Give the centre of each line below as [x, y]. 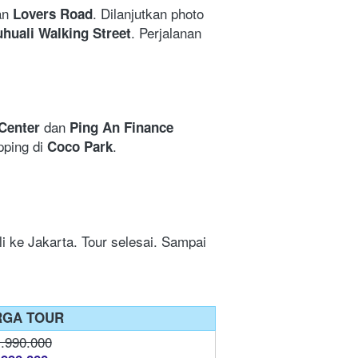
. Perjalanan [166, 33]
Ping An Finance [121, 127]
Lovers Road [53, 14]
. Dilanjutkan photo [148, 14]
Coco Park [80, 147]
